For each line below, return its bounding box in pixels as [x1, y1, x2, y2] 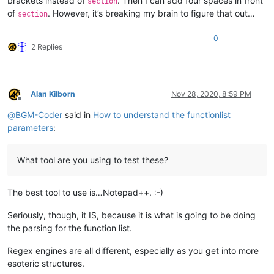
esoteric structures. [7, 258, 84, 269]
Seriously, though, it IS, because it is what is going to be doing [7, 210, 256, 221]
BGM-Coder [15, 109, 62, 120]
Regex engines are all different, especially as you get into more [7, 245, 259, 256]
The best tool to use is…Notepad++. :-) [7, 187, 163, 198]
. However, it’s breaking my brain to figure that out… [48, 8, 255, 19]
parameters [7, 122, 53, 133]
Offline [19, 98, 42, 108]
